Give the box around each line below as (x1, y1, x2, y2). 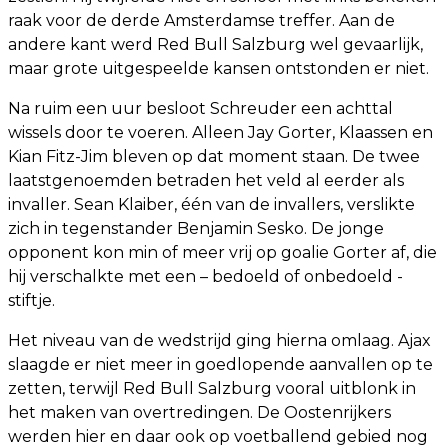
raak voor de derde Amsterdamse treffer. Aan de (8, 10, 395, 30)
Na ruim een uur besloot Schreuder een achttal (8, 98, 393, 118)
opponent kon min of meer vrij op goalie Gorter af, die (8, 242, 437, 262)
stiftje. (8, 290, 55, 310)
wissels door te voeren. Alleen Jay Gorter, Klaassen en (8, 122, 433, 142)
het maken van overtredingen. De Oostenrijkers (8, 402, 391, 422)
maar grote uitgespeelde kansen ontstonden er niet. (8, 58, 429, 78)
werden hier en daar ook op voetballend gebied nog (8, 426, 428, 446)
